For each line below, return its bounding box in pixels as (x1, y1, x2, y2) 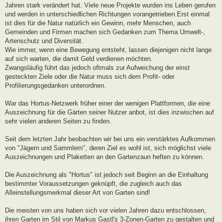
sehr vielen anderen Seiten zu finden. (5, 117, 111, 125)
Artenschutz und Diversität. (5, 37, 83, 45)
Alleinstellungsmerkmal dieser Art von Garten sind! (5, 188, 150, 196)
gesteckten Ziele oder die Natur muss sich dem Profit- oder (5, 72, 174, 80)
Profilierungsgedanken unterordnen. (5, 81, 106, 89)
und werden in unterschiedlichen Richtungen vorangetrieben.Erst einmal (5, 10, 210, 18)
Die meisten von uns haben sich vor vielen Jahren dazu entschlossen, (5, 206, 206, 214)
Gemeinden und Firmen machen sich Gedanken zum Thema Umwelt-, (5, 28, 205, 36)
